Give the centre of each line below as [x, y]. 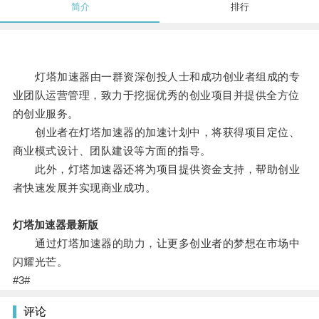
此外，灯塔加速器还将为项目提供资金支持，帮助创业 [156, 169]
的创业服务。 [46, 114]
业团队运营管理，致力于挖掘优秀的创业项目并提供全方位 [156, 95]
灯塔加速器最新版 [55, 225]
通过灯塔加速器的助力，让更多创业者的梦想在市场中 [156, 244]
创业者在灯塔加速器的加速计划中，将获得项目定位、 [156, 132]
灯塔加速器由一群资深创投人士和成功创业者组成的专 [156, 77]
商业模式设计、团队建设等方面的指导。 [112, 151]
